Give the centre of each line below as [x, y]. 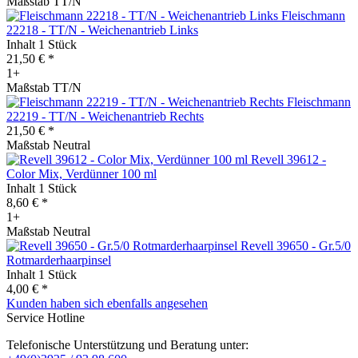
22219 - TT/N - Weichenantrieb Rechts [105, 116]
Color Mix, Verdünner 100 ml [82, 173]
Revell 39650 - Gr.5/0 [296, 245]
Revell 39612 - [288, 159]
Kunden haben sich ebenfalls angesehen [107, 303]
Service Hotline [46, 317]
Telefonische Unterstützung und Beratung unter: [127, 344]
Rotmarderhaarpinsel [59, 260]
